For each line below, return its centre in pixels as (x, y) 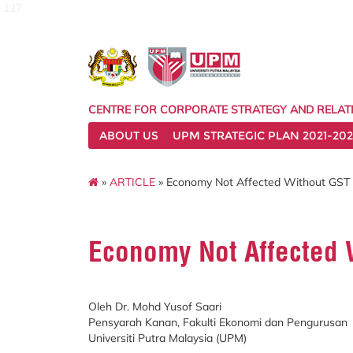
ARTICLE (132, 182)
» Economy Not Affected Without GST (253, 182)
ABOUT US (129, 136)
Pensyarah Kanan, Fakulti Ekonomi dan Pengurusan (218, 322)
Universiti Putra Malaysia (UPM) (167, 338)
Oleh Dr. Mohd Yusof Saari (156, 307)
